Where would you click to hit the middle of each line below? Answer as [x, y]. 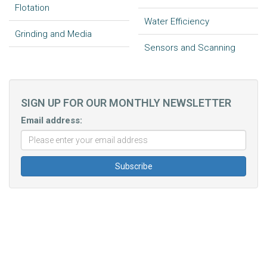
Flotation [32, 8]
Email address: [52, 120]
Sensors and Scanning [190, 48]
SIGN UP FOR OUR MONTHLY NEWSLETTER [126, 103]
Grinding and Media [53, 34]
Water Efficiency [176, 21]
